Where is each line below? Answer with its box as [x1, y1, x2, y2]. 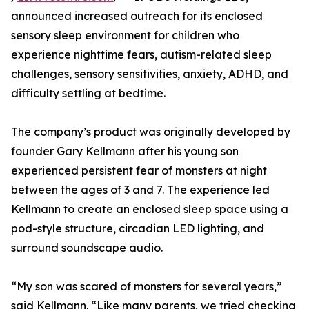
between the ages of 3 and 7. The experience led [11, 183, 270, 197]
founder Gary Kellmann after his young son [11, 144, 239, 159]
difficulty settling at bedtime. [11, 86, 166, 101]
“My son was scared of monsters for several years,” [11, 279, 282, 294]
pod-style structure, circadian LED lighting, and [11, 221, 264, 236]
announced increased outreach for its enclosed [11, 9, 263, 23]
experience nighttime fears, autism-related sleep [11, 48, 272, 62]
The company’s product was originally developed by [11, 125, 290, 139]
